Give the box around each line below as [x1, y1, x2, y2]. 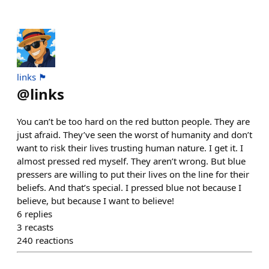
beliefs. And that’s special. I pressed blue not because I [17, 181, 241, 194]
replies [25, 208, 52, 220]
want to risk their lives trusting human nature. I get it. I [17, 142, 243, 154]
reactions [35, 234, 73, 247]
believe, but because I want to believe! [17, 195, 174, 207]
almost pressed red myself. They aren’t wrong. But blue [17, 155, 246, 168]
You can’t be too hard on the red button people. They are [17, 115, 250, 128]
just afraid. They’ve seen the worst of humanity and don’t [17, 128, 252, 141]
